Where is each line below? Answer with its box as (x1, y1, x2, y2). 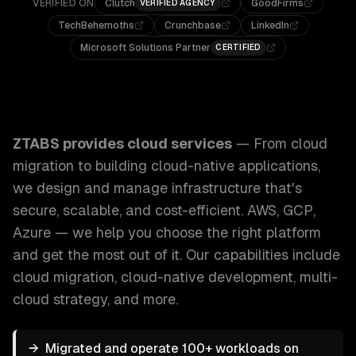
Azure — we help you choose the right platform (13, 224, 321, 241)
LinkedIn (250, 20, 289, 31)
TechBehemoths (57, 20, 134, 31)
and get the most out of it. (13, 246, 182, 263)
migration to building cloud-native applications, (13, 157, 320, 174)
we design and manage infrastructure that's (13, 180, 302, 196)
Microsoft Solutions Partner (80, 42, 211, 53)
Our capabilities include (186, 246, 340, 263)
